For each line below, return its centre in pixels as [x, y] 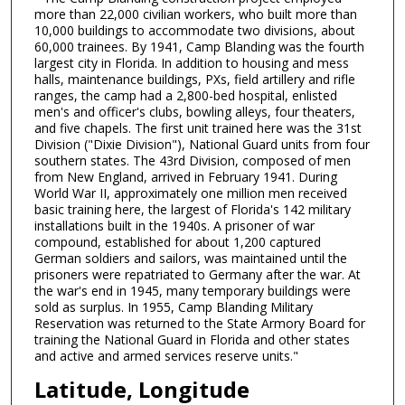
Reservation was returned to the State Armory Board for [199, 324]
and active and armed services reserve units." [166, 356]
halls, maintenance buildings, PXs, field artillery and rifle [194, 80]
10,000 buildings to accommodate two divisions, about [194, 31]
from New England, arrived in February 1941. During [185, 177]
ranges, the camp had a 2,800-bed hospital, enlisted [185, 96]
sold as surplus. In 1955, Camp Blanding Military [173, 307]
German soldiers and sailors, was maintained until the [190, 259]
